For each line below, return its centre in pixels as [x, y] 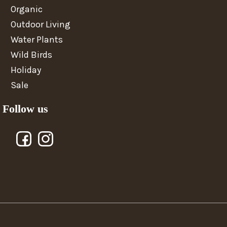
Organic [27, 9]
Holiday [26, 70]
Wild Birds [32, 54]
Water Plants [37, 39]
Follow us [26, 108]
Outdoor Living [41, 24]
